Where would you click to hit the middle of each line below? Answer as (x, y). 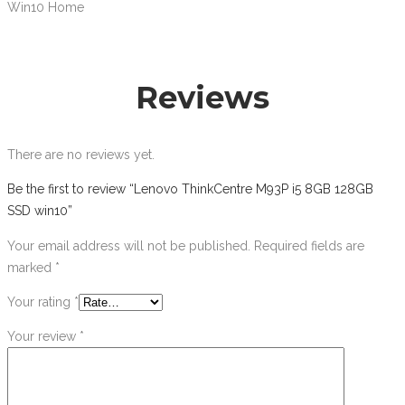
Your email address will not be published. (129, 246)
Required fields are (309, 246)
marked (31, 268)
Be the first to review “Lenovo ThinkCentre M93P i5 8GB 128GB (190, 189)
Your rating (41, 302)
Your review (43, 337)
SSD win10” (40, 211)
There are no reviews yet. (81, 155)
